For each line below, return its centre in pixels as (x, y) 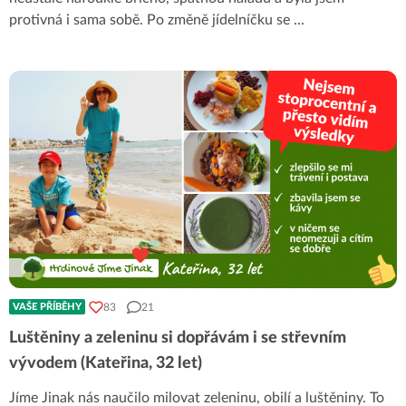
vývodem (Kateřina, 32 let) (106, 363)
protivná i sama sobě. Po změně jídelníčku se (151, 20)
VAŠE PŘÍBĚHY (47, 307)
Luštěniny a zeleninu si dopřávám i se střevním (178, 338)
